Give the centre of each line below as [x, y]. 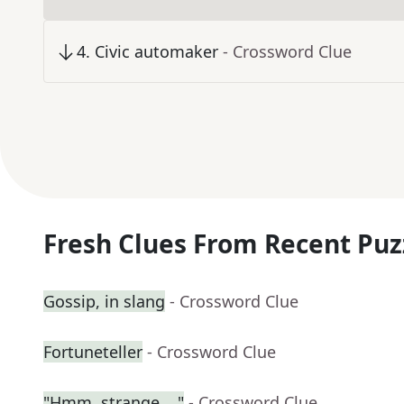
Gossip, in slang [104, 302]
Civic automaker [156, 52]
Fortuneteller [93, 352]
